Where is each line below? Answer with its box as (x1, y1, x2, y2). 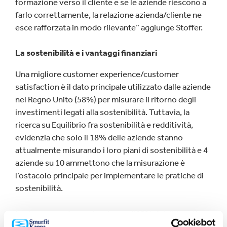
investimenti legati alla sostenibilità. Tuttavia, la (15, 107, 190, 117)
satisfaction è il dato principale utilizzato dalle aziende (15, 82, 211, 92)
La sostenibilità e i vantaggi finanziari (15, 48, 157, 58)
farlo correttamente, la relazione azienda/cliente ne (15, 10, 202, 20)
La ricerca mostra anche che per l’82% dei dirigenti (15, 208, 198, 218)
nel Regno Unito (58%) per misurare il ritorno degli (15, 94, 196, 104)
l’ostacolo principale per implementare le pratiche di (15, 170, 204, 180)
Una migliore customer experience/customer (15, 69, 179, 79)
